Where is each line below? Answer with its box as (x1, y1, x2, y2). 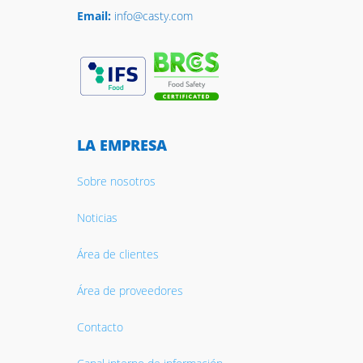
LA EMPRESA (76, 135, 167, 155)
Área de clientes (76, 246, 159, 262)
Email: (76, 7, 111, 23)
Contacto (76, 318, 123, 335)
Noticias (76, 209, 117, 225)
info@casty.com (110, 7, 193, 23)
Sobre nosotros (76, 173, 156, 189)
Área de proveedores (76, 282, 183, 298)
